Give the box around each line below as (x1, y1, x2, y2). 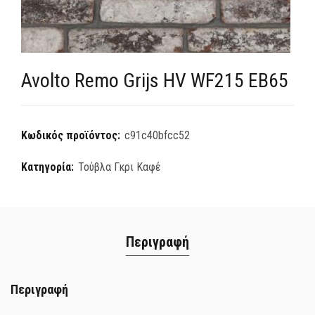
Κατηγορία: (21, 160, 77, 174)
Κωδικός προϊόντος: (21, 129, 123, 142)
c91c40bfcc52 (124, 129, 190, 142)
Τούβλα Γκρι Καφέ (78, 160, 161, 174)
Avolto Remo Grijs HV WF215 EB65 (21, 69, 288, 92)
